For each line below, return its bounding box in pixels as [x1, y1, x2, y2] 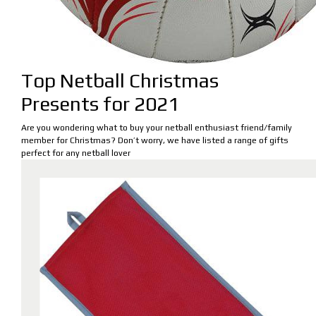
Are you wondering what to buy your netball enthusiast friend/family [21, 122, 292, 133]
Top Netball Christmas [21, 68, 219, 92]
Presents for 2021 [21, 92, 179, 115]
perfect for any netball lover [21, 147, 130, 158]
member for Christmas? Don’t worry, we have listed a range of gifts [21, 135, 288, 145]
